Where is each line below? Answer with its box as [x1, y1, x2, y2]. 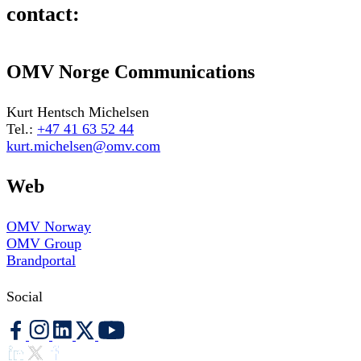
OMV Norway [6, 218, 91, 235]
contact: [6, 2, 80, 27]
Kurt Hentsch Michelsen [6, 104, 149, 121]
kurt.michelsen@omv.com [6, 138, 160, 155]
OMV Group [6, 235, 81, 252]
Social [6, 288, 43, 305]
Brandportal [6, 252, 76, 269]
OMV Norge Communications [6, 61, 255, 83]
